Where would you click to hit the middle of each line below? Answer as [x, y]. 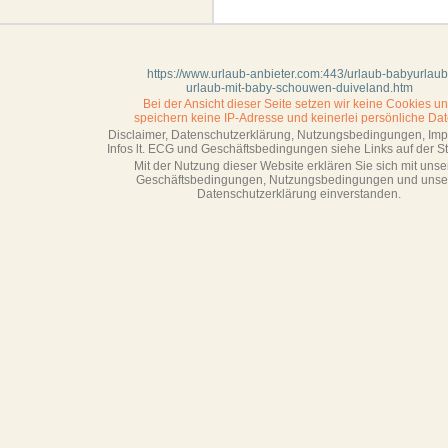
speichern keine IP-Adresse [209, 118]
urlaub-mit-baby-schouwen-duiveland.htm [299, 88]
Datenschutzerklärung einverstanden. [299, 194]
